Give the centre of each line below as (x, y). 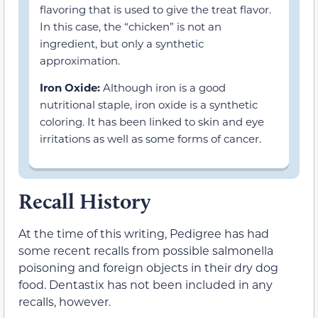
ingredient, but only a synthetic (122, 44)
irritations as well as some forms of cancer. (150, 139)
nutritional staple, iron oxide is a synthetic (149, 105)
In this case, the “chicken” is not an (131, 27)
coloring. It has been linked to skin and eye (152, 122)
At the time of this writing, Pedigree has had (144, 233)
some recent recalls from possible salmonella (146, 250)
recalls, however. (65, 301)
